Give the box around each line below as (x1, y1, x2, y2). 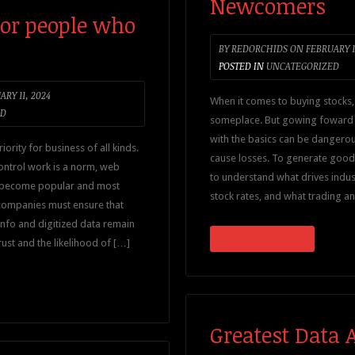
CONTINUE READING (219, 233, 305, 245)
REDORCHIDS (229, 42, 288, 55)
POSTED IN (219, 59, 264, 72)
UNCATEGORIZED (266, 59, 339, 72)
